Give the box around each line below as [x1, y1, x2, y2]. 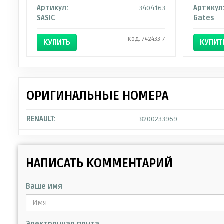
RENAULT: [26, 114, 56, 123]
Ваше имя [26, 182, 62, 191]
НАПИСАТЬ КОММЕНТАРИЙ [26, 156, 173, 171]
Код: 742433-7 [127, 35, 165, 43]
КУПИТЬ [43, 37, 70, 47]
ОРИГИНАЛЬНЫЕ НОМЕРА [26, 88, 168, 103]
